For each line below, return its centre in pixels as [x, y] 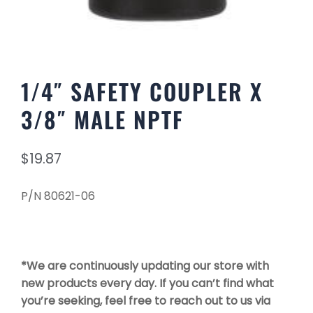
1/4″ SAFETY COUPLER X [142, 91]
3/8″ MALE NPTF [102, 119]
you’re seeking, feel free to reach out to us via [146, 300]
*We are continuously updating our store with [145, 265]
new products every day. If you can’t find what [147, 283]
